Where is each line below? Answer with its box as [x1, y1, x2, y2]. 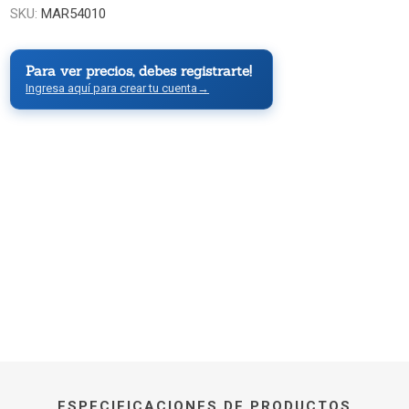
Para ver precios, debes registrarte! [26, 62, 253, 80]
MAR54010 [41, 5, 107, 23]
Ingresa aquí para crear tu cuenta [26, 81, 198, 96]
